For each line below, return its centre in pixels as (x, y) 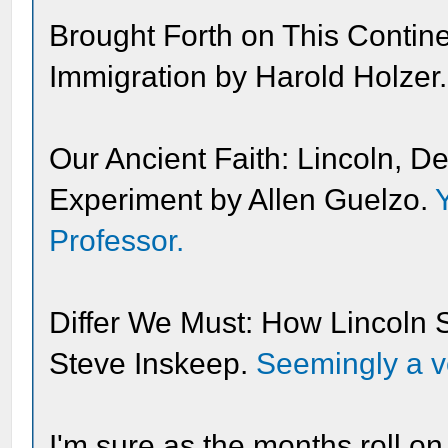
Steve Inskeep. (153, 363)
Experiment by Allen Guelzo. (242, 199)
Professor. (117, 240)
